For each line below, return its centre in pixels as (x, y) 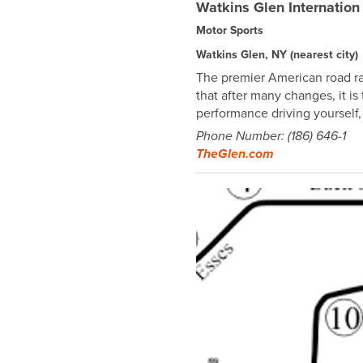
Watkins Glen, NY (243, 55)
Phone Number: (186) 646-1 (271, 136)
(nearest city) (324, 55)
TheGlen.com (235, 154)
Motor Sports (230, 30)
